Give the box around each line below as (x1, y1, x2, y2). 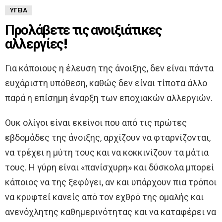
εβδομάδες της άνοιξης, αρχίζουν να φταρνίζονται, (5, 132, 211, 143)
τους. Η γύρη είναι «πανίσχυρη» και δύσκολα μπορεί (5, 162, 214, 172)
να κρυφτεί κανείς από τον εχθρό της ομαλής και (5, 191, 204, 202)
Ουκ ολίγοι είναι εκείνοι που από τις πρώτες (5, 117, 187, 128)
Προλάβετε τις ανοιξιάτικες (5, 20, 162, 39)
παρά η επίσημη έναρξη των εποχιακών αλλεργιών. (5, 92, 213, 103)
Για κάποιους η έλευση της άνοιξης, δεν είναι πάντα (5, 62, 214, 73)
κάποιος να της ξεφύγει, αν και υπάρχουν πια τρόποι (5, 176, 217, 187)
